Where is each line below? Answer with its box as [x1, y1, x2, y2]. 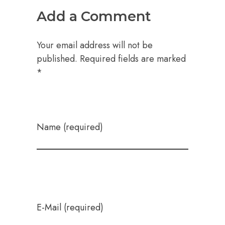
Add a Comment [36, 8, 151, 25]
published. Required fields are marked [36, 52, 186, 66]
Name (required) [36, 121, 103, 134]
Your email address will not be [36, 39, 153, 52]
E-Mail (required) [36, 201, 103, 214]
